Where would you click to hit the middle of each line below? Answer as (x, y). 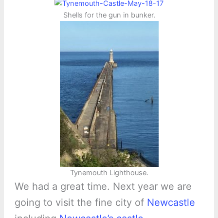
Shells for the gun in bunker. (109, 15)
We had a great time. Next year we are (103, 187)
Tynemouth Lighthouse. (109, 173)
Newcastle (171, 203)
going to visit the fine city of (81, 203)
